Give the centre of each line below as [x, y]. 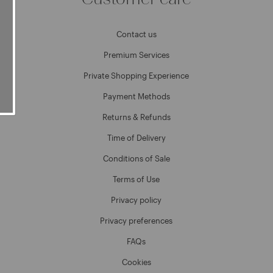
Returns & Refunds [136, 117]
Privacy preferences [136, 221]
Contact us [136, 34]
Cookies [136, 262]
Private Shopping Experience [136, 76]
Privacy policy [136, 200]
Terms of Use [136, 179]
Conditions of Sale [136, 158]
